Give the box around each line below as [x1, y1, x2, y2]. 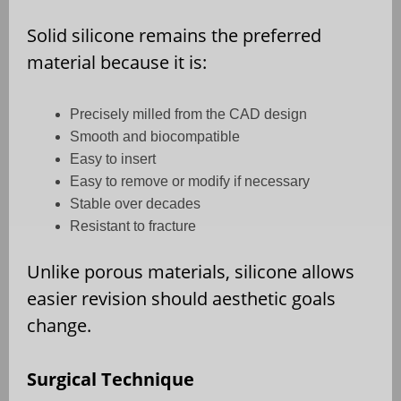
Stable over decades [70, 196, 200, 212]
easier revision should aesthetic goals [27, 286, 336, 311]
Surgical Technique [27, 367, 194, 392]
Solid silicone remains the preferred [27, 23, 321, 48]
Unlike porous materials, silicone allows [27, 260, 354, 285]
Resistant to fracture [70, 218, 196, 235]
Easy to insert [70, 151, 156, 167]
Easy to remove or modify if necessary [70, 174, 310, 190]
